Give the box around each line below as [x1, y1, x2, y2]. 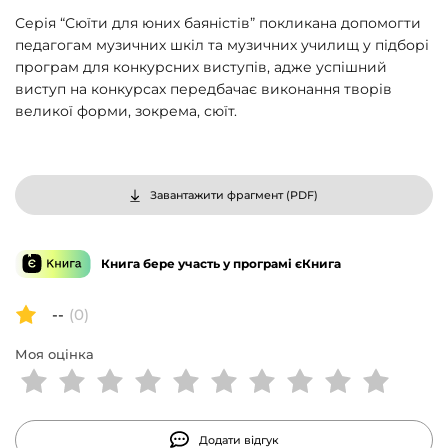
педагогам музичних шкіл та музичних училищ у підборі [15, 36, 429, 55]
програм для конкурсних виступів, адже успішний [15, 58, 387, 77]
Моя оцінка [15, 346, 94, 363]
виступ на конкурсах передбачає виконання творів [15, 80, 392, 99]
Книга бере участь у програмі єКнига [101, 256, 341, 272]
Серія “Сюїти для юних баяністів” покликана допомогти [15, 14, 421, 33]
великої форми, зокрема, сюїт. [15, 102, 237, 121]
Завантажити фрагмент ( [150, 188, 290, 203]
